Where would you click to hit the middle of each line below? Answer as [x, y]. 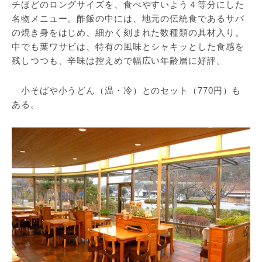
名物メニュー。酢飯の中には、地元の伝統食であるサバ [128, 18]
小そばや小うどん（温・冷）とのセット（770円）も [127, 90]
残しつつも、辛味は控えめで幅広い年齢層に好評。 [119, 60]
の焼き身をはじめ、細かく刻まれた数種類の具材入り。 [128, 32]
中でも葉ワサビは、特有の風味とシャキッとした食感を [128, 46]
